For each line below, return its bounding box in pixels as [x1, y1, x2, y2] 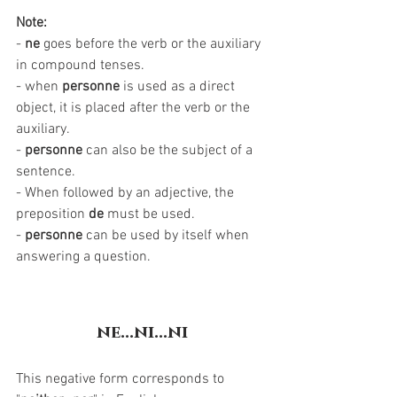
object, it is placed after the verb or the [16, 99, 253, 117]
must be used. [104, 206, 198, 223]
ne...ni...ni [96, 321, 188, 344]
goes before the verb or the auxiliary [40, 35, 264, 53]
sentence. [16, 163, 75, 181]
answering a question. [16, 248, 154, 266]
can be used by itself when [82, 227, 253, 245]
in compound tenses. [16, 57, 148, 74]
